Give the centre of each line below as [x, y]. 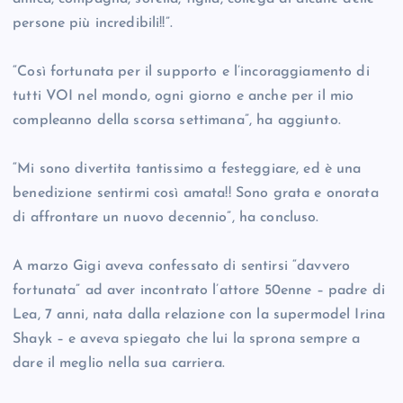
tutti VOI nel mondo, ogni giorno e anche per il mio [184, 97]
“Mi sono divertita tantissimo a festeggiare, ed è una [187, 170]
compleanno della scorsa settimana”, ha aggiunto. [177, 121]
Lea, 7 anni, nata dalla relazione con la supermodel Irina [199, 315]
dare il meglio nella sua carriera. [119, 364]
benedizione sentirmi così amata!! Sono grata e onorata [196, 194]
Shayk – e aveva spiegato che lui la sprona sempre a [187, 340]
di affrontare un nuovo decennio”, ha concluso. [166, 218]
